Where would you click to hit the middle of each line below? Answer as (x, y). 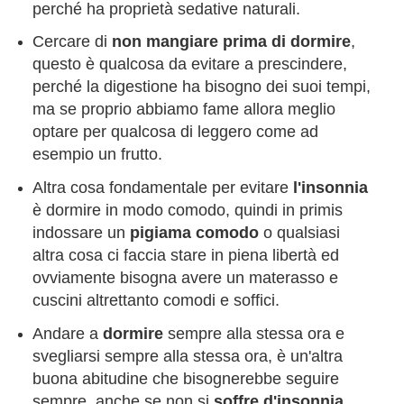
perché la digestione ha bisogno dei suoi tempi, (201, 87)
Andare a (67, 334)
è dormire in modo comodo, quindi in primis (187, 211)
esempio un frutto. (97, 155)
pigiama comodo (196, 233)
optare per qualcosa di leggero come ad (175, 132)
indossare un (81, 233)
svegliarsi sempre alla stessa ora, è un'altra (187, 357)
